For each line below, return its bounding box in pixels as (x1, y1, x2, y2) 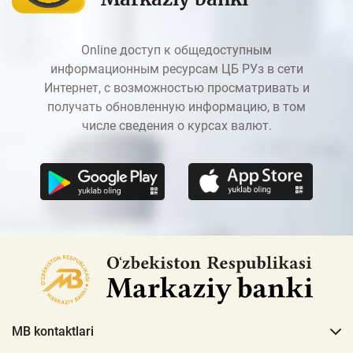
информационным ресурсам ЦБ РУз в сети (50, 61, 303, 77)
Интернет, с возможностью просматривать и (43, 80, 310, 96)
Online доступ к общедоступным (81, 43, 272, 58)
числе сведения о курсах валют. (81, 118, 272, 134)
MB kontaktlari (12, 324, 94, 339)
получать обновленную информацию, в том (47, 99, 306, 115)
